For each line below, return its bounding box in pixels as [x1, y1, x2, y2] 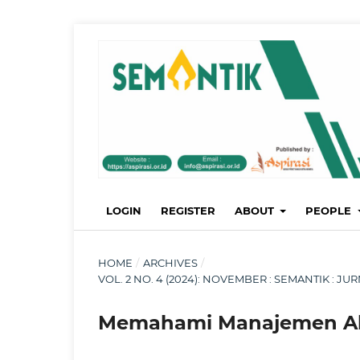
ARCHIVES [142, 256, 198, 269]
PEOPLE [305, 203, 355, 217]
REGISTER [161, 203, 215, 217]
